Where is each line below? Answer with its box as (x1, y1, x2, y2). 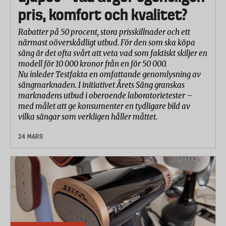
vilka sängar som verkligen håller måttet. (18, 111, 157, 122)
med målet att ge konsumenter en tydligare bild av (18, 101, 190, 111)
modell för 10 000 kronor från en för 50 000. (18, 59, 167, 69)
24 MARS (18, 132, 43, 140)
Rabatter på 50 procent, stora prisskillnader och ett (18, 27, 190, 37)
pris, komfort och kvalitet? (18, 5, 187, 24)
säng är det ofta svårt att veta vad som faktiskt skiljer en (18, 48, 207, 58)
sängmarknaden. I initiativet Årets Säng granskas (18, 80, 185, 90)
